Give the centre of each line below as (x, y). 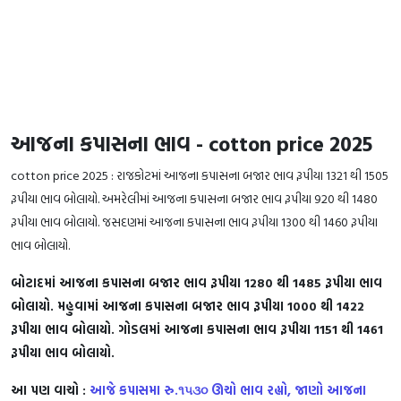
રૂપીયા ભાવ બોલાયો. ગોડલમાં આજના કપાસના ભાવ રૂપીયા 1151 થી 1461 (197, 328)
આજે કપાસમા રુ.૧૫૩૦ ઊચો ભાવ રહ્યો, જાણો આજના (228, 389)
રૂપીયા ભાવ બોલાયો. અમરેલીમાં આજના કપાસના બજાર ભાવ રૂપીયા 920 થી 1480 (194, 198)
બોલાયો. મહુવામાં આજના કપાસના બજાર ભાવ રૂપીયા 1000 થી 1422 (188, 305)
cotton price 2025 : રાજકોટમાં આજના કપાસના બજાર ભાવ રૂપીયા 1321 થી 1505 (200, 175)
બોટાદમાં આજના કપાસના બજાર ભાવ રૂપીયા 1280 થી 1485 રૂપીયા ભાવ (196, 282)
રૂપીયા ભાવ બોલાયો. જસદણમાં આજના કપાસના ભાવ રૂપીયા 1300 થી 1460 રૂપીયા (194, 221)
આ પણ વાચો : (50, 389)
